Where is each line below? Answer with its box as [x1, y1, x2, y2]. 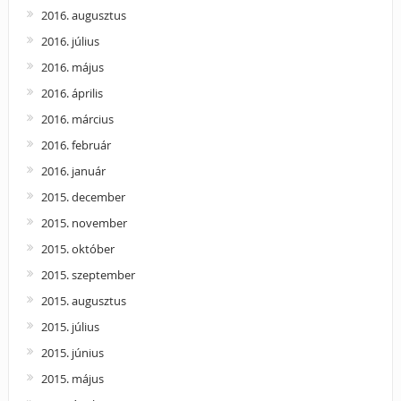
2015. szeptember [40, 266, 135, 283]
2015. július [40, 318, 99, 335]
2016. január [40, 162, 106, 179]
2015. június [40, 344, 104, 361]
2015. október [40, 240, 115, 257]
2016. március [40, 110, 114, 127]
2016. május [40, 58, 104, 75]
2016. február [40, 136, 111, 153]
